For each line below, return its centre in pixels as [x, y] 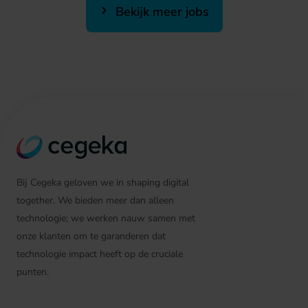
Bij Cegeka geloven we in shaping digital [103, 183]
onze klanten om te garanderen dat [91, 236]
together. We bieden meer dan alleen [95, 200]
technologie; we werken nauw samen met [106, 218]
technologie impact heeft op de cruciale [100, 254]
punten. [33, 272]
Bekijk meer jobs [160, 12]
